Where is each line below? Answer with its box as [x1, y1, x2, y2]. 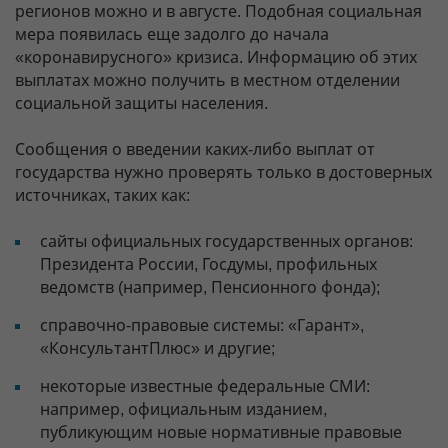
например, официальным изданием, [40, 401, 327, 419]
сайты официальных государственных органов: [40, 233, 413, 251]
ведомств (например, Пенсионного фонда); [40, 279, 380, 297]
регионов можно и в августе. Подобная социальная [15, 3, 422, 21]
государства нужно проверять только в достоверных [15, 164, 432, 182]
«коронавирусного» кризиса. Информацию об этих [15, 49, 417, 67]
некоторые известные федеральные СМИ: [40, 378, 370, 396]
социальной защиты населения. [15, 95, 268, 113]
